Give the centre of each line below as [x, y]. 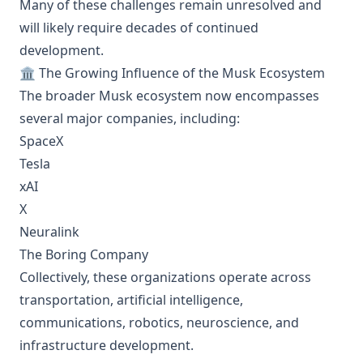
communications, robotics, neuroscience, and [159, 322]
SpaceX [41, 141]
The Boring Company [84, 254]
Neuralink [49, 232]
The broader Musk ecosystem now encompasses [169, 96]
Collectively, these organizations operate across [165, 277]
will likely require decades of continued [139, 28]
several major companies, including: [130, 118]
